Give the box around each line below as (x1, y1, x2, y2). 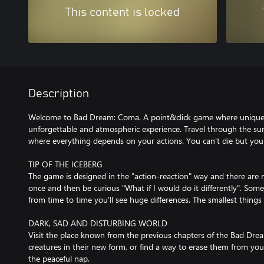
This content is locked (65, 6, 180, 18)
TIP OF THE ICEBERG (28, 159, 103, 170)
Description (28, 88, 89, 100)
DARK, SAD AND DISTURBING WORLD (28, 217, 167, 229)
